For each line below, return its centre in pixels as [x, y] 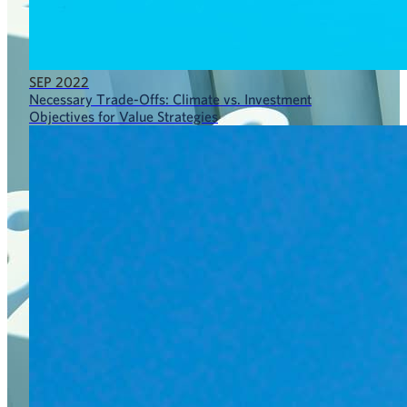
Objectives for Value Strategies [124, 116]
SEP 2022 [59, 81]
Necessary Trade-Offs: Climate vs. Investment [170, 99]
